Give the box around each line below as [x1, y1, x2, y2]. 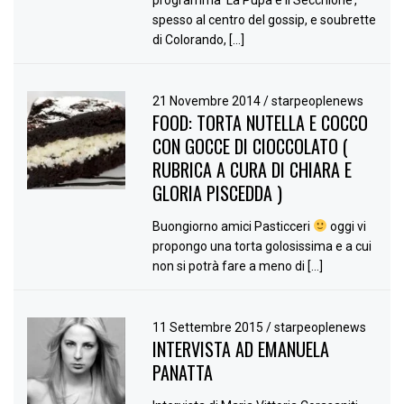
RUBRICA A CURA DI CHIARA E [152, 155, 353, 183]
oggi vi [327, 219, 367, 234]
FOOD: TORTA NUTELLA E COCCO [152, 108, 369, 136]
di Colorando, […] [152, 32, 245, 47]
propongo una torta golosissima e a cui [152, 239, 372, 254]
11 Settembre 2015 [152, 320, 267, 335]
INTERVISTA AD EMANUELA [152, 335, 330, 363]
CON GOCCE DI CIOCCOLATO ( [152, 132, 349, 160]
